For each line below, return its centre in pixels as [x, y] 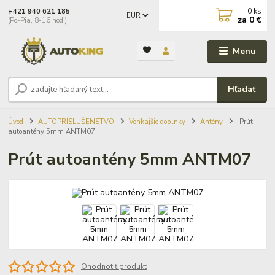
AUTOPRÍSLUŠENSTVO [76, 122]
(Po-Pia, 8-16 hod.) [38, 20]
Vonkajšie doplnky [157, 122]
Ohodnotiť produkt [114, 267]
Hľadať [242, 89]
